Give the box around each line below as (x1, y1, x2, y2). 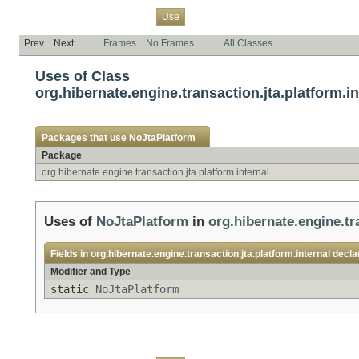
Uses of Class (35, 67, 130, 84)
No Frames (146, 37, 194, 49)
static (50, 282, 95, 296)
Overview (24, 10, 65, 22)
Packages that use (42, 131, 129, 143)
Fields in (50, 248, 91, 260)
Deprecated (224, 10, 275, 22)
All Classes (224, 37, 272, 49)
